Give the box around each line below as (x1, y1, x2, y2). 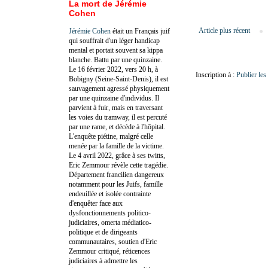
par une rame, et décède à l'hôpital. (69, 122, 165, 131)
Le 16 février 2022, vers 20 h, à (69, 65, 158, 74)
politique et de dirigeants (69, 227, 138, 236)
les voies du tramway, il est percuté (69, 112, 167, 121)
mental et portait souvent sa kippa (69, 45, 163, 54)
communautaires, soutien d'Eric (69, 237, 157, 246)
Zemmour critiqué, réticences (69, 246, 150, 255)
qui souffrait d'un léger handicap (69, 36, 160, 45)
